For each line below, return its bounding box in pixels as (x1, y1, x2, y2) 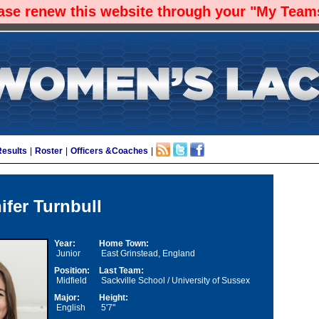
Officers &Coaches (70, 146, 148, 156)
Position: (54, 266, 90, 276)
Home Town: (99, 239, 149, 249)
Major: (54, 293, 80, 303)
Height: (99, 293, 128, 303)
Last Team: (99, 266, 144, 276)
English (54, 303, 85, 313)
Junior (54, 249, 80, 259)
